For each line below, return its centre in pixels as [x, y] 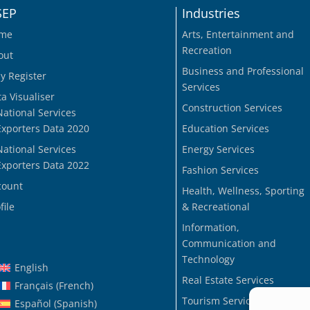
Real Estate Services [228, 280]
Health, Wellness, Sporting [243, 190]
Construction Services [232, 107]
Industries [211, 13]
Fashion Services [220, 170]
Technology [208, 259]
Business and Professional [243, 71]
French [74, 286]
